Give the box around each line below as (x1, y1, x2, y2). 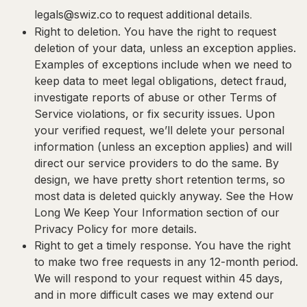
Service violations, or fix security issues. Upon (34, 106, 275, 121)
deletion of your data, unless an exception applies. (34, 40, 296, 55)
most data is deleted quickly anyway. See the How (34, 188, 293, 203)
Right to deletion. (34, 24, 121, 38)
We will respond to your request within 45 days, (34, 271, 283, 285)
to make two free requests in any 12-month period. (34, 254, 298, 269)
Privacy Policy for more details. (34, 221, 197, 236)
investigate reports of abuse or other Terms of (34, 90, 277, 104)
